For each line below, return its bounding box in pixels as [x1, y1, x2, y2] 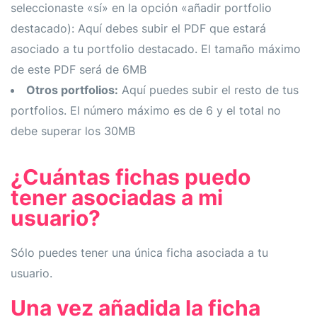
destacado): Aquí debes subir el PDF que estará [11, 21, 266, 35]
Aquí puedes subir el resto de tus [118, 82, 299, 97]
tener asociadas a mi [11, 184, 223, 210]
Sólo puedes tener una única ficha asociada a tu [11, 245, 268, 260]
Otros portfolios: [26, 82, 118, 97]
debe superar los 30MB [11, 123, 135, 138]
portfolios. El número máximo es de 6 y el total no [11, 103, 281, 117]
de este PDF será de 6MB [11, 62, 146, 76]
